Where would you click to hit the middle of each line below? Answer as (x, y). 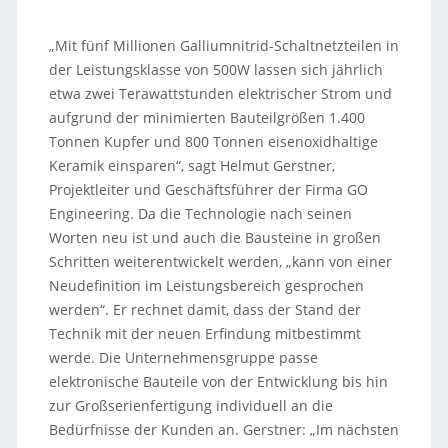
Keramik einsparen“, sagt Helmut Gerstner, (191, 165)
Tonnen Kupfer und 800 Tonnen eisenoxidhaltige (213, 141)
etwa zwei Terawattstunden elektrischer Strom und (220, 93)
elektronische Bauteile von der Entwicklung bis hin (218, 381)
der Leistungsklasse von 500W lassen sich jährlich (215, 69)
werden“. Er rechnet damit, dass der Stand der (204, 309)
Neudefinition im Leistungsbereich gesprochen (206, 285)
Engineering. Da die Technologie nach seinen (200, 213)
